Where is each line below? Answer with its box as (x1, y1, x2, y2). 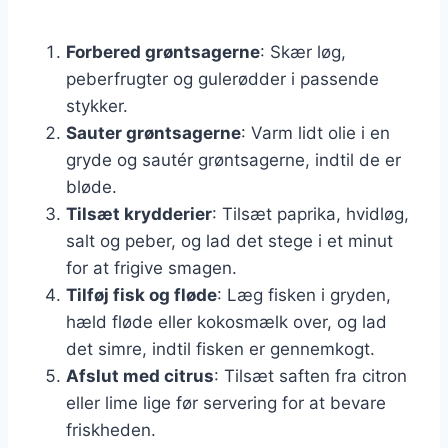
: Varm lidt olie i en (241, 122, 390, 143)
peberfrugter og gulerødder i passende (66, 68, 379, 89)
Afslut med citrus (66, 365, 214, 386)
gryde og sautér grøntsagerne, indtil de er (66, 149, 401, 170)
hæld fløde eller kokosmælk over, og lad (66, 311, 387, 332)
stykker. (66, 95, 128, 116)
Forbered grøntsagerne (66, 41, 260, 62)
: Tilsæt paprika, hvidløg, (212, 203, 409, 224)
